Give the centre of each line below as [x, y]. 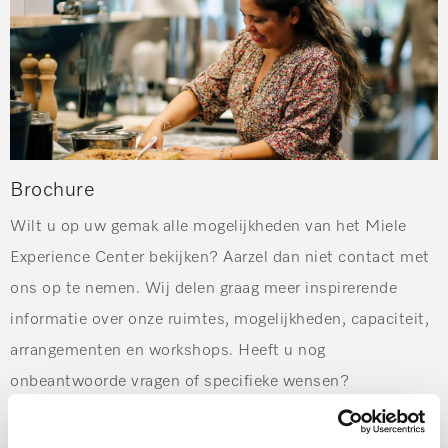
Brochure [52, 190]
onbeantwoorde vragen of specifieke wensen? [179, 382]
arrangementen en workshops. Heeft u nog [168, 351]
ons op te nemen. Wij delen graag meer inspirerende [203, 289]
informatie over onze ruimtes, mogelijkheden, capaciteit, [219, 320]
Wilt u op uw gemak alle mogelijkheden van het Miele [208, 227]
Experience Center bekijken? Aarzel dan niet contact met [220, 258]
